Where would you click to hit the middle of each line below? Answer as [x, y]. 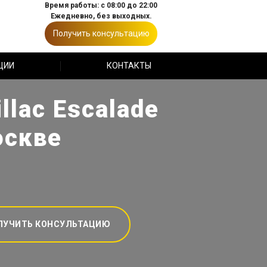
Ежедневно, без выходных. [101, 16]
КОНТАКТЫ [129, 66]
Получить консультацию [101, 33]
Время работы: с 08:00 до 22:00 [101, 5]
